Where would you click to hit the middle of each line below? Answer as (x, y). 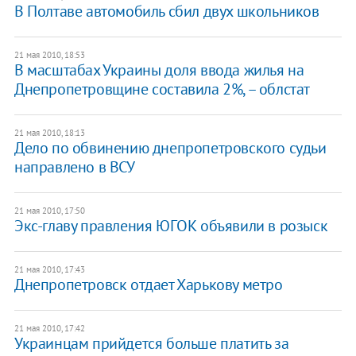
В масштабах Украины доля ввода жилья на (159, 70)
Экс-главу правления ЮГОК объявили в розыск (171, 225)
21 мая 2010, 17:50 (49, 210)
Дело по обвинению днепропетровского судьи (170, 147)
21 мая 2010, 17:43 (49, 269)
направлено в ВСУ (74, 166)
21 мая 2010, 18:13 (49, 132)
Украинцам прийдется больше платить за (151, 343)
